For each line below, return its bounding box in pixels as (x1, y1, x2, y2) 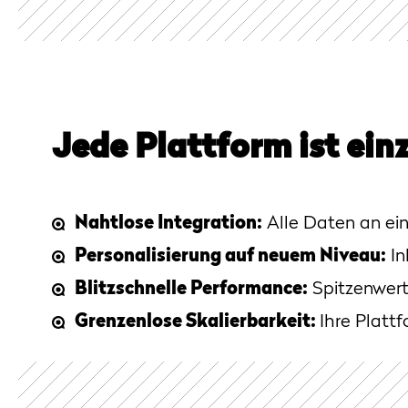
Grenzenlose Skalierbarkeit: (75, 313, 320, 332)
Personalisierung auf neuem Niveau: (75, 248, 386, 267)
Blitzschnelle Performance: (75, 280, 308, 300)
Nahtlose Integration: (75, 215, 262, 234)
